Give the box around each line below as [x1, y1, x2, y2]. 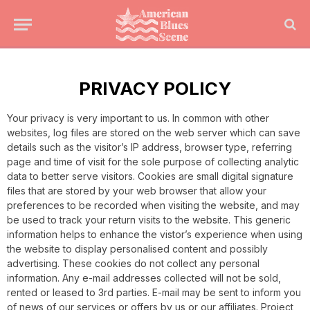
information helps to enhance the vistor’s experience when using [7, 228, 302, 240]
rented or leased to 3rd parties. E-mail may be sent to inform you [7, 286, 301, 298]
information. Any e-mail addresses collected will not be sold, [7, 272, 281, 284]
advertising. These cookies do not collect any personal [7, 257, 259, 269]
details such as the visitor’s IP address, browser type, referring [7, 141, 292, 153]
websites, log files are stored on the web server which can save [7, 127, 300, 138]
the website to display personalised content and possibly [7, 243, 268, 255]
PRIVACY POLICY [79, 77, 231, 99]
